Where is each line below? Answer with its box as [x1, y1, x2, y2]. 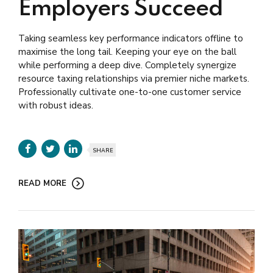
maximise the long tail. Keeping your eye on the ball [18, 46, 236, 58]
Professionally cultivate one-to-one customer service [18, 86, 241, 99]
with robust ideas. [18, 99, 93, 112]
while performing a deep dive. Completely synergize [18, 59, 236, 72]
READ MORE [18, 178, 66, 190]
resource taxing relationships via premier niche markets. [18, 73, 249, 85]
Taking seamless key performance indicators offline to [18, 32, 243, 45]
